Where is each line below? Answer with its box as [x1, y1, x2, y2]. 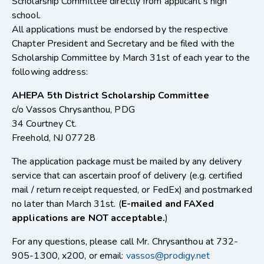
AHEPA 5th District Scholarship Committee [12, 89, 209, 103]
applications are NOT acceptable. [12, 212, 166, 225]
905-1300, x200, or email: [12, 249, 126, 263]
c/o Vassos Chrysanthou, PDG [12, 103, 135, 117]
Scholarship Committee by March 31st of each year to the [12, 51, 250, 65]
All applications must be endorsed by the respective [12, 23, 229, 37]
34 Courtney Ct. [12, 117, 77, 131]
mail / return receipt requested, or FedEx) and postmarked [12, 183, 252, 197]
